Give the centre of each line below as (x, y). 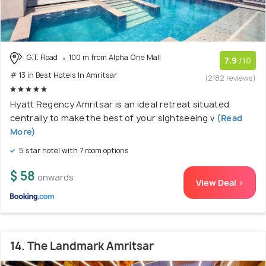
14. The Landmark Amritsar (82, 246)
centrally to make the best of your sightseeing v (113, 118)
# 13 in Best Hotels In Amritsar (64, 75)
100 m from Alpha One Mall (115, 58)
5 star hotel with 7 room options (73, 150)
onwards (56, 177)
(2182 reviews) (231, 78)
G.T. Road (42, 58)
